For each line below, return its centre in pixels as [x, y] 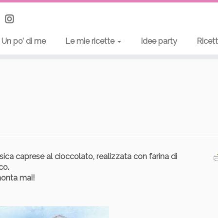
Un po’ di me [23, 41]
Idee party [159, 41]
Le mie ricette [91, 41]
